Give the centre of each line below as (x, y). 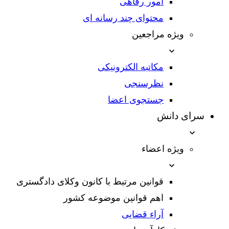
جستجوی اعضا (136, 100)
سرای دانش (181, 116)
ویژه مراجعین (158, 35)
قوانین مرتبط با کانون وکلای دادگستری (90, 182)
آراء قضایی (143, 214)
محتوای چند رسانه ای (123, 18)
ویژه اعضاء (163, 149)
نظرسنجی (144, 84)
